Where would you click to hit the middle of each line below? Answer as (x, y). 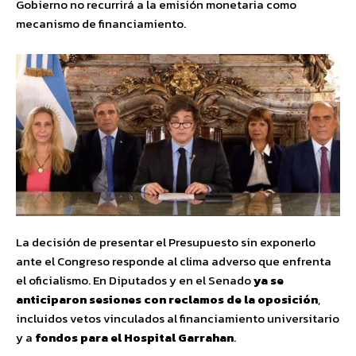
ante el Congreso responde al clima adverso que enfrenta (174, 261)
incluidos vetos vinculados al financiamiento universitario (178, 318)
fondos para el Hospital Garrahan (134, 337)
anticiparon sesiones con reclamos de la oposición (167, 299)
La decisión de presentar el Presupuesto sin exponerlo (166, 242)
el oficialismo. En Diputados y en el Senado (135, 280)
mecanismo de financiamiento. (101, 23)
